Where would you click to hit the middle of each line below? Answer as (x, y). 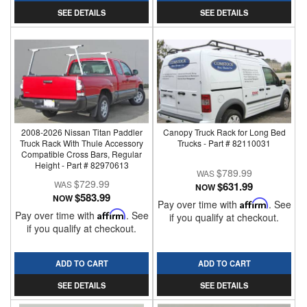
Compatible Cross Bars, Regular (82, 154)
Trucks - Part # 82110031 (224, 143)
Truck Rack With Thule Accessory (82, 143)
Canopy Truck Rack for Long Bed (224, 132)
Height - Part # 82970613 (82, 165)
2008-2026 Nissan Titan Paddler (82, 132)
